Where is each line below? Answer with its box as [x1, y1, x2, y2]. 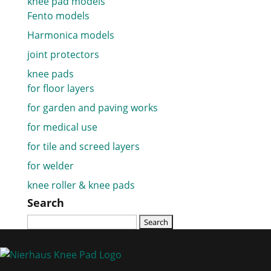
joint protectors [27, 47, 99, 61]
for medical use [27, 120, 97, 134]
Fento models [27, 8, 90, 22]
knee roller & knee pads [27, 178, 135, 192]
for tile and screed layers [27, 139, 140, 153]
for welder [27, 158, 74, 172]
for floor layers [27, 81, 94, 95]
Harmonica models [27, 28, 114, 42]
